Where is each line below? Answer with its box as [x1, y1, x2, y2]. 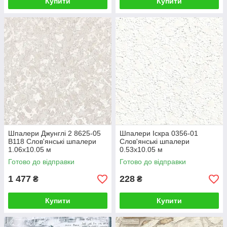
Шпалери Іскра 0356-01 [120, 129, 198, 137]
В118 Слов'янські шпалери [8, 137, 96, 145]
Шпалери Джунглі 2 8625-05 [8, 129, 101, 137]
